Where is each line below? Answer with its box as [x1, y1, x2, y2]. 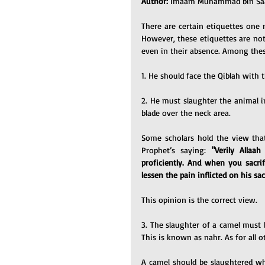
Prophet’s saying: [141, 145, 212, 155]
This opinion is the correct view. [141, 195, 257, 205]
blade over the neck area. [141, 108, 231, 118]
